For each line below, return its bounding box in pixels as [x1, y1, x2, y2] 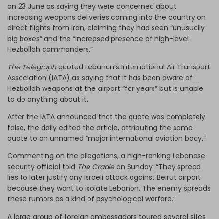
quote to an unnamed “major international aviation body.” [7, 133, 206, 143]
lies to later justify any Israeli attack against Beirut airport [7, 172, 201, 182]
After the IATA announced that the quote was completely [7, 111, 205, 122]
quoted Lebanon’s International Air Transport [56, 62, 210, 72]
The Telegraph [7, 62, 56, 72]
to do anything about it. [7, 94, 90, 104]
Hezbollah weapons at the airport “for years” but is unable [7, 83, 203, 93]
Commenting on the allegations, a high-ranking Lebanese [7, 151, 205, 161]
